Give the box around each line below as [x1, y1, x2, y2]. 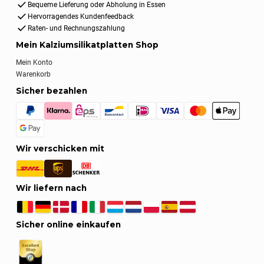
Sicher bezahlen [16, 85, 88, 95]
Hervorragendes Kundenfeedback [28, 12, 134, 21]
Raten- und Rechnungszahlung [28, 24, 126, 32]
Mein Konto [16, 58, 53, 67]
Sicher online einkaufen [16, 220, 121, 230]
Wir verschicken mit [16, 143, 105, 153]
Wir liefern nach [16, 183, 87, 193]
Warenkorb [16, 70, 51, 78]
